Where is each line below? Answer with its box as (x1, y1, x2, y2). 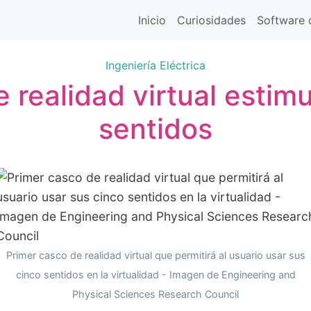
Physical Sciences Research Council (72, 287, 239, 300)
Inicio (138, 12, 166, 27)
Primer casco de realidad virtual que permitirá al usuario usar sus (6, 249, 305, 261)
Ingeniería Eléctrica (106, 58, 205, 72)
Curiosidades (177, 12, 246, 27)
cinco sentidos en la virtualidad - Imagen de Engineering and (15, 268, 296, 280)
